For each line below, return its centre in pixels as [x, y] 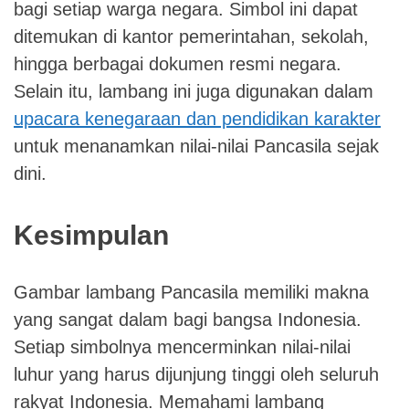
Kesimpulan [91, 236]
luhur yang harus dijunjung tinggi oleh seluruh [196, 375]
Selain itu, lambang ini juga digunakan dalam [194, 92]
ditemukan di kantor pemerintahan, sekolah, [191, 37]
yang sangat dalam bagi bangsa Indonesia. [188, 320]
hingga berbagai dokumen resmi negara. [178, 64]
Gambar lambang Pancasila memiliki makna [191, 293]
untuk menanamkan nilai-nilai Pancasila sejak [196, 147]
